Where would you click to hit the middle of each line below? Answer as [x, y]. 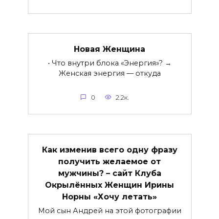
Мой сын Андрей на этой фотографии [109, 210]
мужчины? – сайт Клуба [109, 173]
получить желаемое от [109, 161]
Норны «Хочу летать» [109, 197]
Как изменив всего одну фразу [109, 150]
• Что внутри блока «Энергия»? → [109, 63]
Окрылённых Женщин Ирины [109, 185]
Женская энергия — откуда [109, 73]
